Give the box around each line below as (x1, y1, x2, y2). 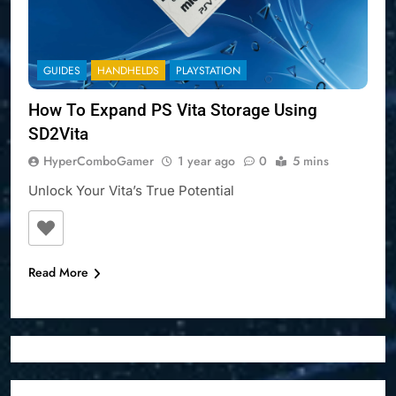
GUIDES (43, 63, 80, 80)
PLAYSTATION (176, 63, 240, 80)
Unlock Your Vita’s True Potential (28, 182, 234, 200)
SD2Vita (28, 124, 88, 145)
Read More (28, 263, 88, 282)
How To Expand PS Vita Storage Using (28, 100, 317, 121)
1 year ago (178, 152, 235, 171)
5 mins (293, 152, 329, 171)
